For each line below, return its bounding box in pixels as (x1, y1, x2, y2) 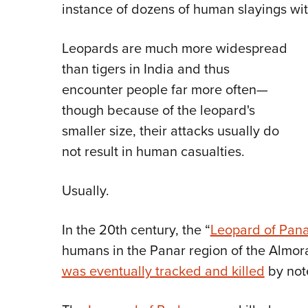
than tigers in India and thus (61, 58, 230, 79)
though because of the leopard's (61, 100, 255, 120)
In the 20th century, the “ (61, 219, 210, 240)
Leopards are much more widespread (61, 38, 287, 58)
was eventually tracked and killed (61, 261, 265, 281)
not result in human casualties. (61, 141, 245, 162)
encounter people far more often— (61, 79, 268, 100)
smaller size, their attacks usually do (61, 120, 279, 141)
